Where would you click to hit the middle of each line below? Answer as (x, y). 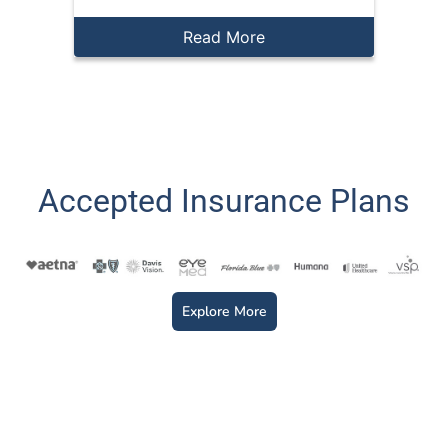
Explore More (224, 311)
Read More (224, 36)
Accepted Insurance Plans (224, 200)
